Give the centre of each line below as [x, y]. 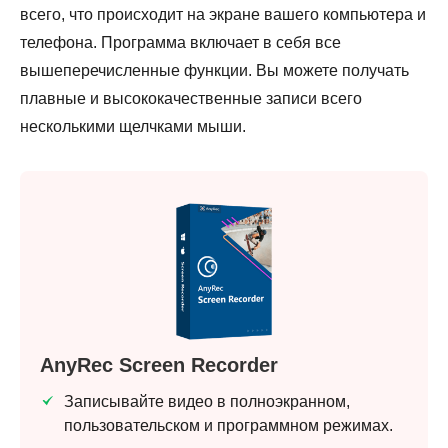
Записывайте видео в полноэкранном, [207, 402]
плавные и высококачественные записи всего [191, 98]
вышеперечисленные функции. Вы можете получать [214, 70]
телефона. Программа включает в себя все [180, 42]
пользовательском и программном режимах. [228, 426]
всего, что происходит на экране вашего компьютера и [223, 14]
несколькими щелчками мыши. [133, 126]
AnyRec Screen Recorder [159, 365]
